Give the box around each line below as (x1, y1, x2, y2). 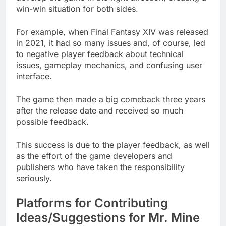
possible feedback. (16, 116, 89, 127)
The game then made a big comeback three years (16, 94, 205, 104)
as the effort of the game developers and (16, 150, 172, 161)
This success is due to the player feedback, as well (16, 139, 210, 150)
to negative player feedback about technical (16, 48, 184, 59)
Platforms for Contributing (16, 195, 168, 210)
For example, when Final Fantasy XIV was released (16, 26, 208, 37)
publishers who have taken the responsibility (16, 161, 185, 172)
